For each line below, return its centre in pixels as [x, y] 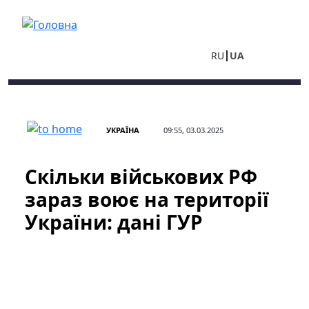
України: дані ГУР [114, 222]
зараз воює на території [147, 199]
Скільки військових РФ [141, 177]
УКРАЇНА [123, 130]
